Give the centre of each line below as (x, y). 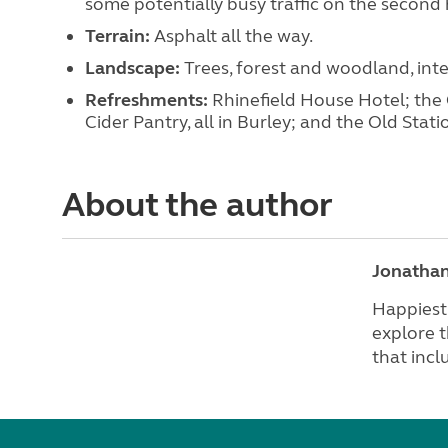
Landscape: (134, 67)
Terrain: (119, 35)
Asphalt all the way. (232, 35)
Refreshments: (148, 99)
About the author (197, 204)
